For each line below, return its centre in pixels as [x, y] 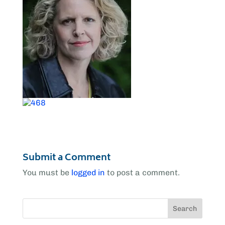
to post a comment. [142, 173]
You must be [47, 173]
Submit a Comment [66, 158]
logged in [88, 173]
